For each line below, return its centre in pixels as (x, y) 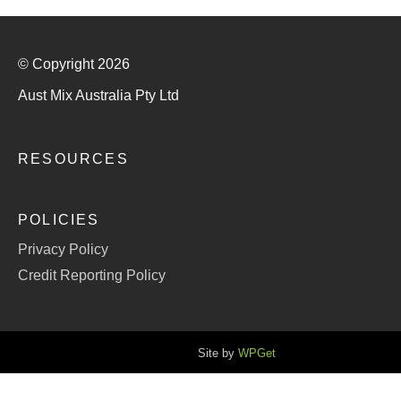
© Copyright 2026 (74, 64)
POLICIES (59, 220)
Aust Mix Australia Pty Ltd (98, 96)
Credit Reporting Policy (92, 276)
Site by (218, 354)
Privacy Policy (63, 250)
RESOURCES (73, 159)
